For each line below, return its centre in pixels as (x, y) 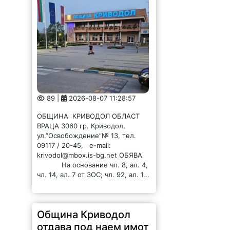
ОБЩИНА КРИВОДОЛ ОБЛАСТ (90, 116)
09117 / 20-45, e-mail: (74, 146)
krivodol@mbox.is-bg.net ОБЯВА (92, 155)
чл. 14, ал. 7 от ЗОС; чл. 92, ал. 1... (93, 175)
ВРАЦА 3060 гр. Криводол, (81, 126)
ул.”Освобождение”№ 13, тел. (87, 136)
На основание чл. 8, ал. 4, (93, 165)
